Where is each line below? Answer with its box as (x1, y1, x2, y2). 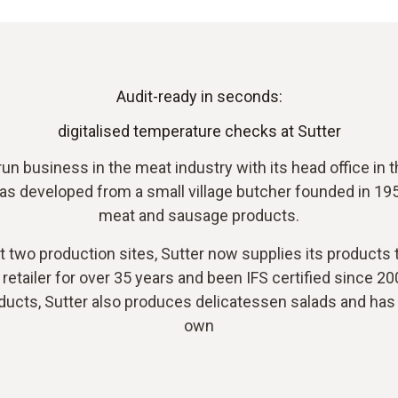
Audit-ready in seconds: (115, 87, 283, 106)
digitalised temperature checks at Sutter (57, 122, 341, 140)
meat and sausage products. (99, 206, 299, 225)
